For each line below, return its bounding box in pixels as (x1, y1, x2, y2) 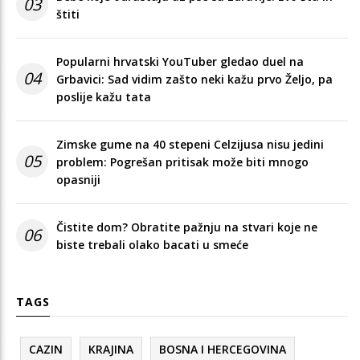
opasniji (56, 171, 100, 187)
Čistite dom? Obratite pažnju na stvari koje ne (56, 219, 317, 235)
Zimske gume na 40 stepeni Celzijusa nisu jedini (56, 136, 324, 152)
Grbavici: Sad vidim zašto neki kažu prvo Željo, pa (56, 71, 333, 87)
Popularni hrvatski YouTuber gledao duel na (56, 53, 304, 69)
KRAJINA (88, 341, 133, 357)
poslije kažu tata (56, 88, 151, 104)
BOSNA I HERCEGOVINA (159, 341, 286, 357)
